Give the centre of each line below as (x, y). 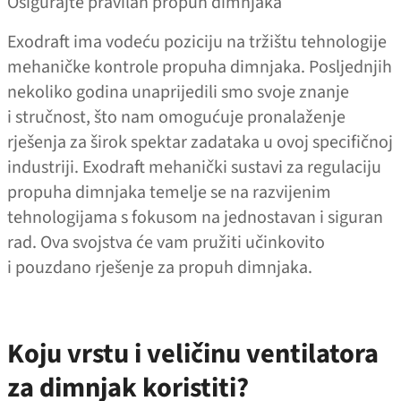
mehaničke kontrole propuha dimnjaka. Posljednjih (200, 67)
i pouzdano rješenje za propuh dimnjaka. (162, 267)
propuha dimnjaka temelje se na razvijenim (169, 192)
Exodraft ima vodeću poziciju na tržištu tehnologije (197, 42)
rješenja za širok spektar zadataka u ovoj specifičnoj (200, 142)
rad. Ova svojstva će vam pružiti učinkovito (166, 242)
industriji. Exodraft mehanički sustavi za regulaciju (194, 167)
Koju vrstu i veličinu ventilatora (193, 354)
